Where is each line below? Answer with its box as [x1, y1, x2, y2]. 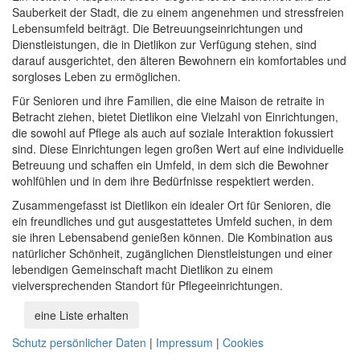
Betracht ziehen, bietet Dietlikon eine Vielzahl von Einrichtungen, [12, 108, 338, 125]
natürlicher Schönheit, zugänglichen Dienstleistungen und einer [12, 245, 333, 262]
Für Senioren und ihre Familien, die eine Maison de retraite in [12, 92, 325, 109]
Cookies [223, 334, 264, 351]
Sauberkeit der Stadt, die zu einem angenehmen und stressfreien [12, 4, 344, 21]
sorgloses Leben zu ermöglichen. [12, 68, 181, 85]
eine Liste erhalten [35, 307, 129, 324]
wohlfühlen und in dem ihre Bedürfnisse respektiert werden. [12, 173, 314, 190]
